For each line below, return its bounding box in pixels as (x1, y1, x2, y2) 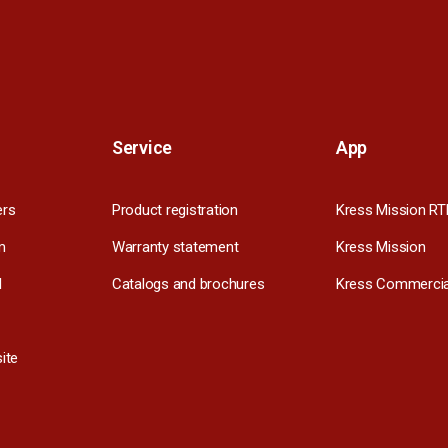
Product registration (112, 200, 238, 219)
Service (112, 136, 173, 158)
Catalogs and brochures (112, 274, 265, 293)
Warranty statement (112, 237, 239, 256)
